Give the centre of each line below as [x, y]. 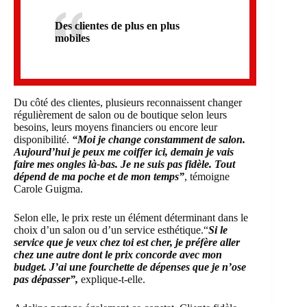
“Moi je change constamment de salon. [159, 140]
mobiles [72, 38]
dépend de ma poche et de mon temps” [99, 177]
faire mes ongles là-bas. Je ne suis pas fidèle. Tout [124, 164]
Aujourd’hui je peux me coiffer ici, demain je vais [124, 152]
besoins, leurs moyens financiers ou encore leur [115, 127]
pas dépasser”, [46, 280]
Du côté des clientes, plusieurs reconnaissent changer [128, 103]
